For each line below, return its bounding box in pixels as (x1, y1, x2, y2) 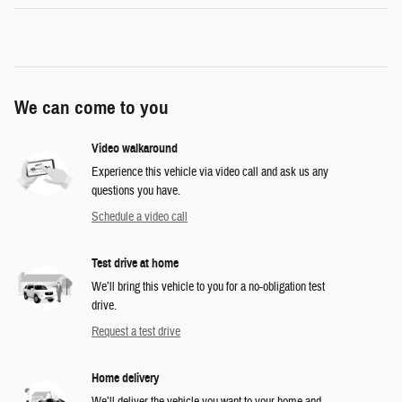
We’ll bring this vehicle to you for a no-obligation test (92, 279, 325, 296)
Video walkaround (92, 141, 178, 157)
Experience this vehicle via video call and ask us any (92, 164, 328, 181)
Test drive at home (92, 256, 179, 272)
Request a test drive (92, 324, 180, 341)
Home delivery (92, 371, 159, 387)
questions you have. (92, 183, 180, 200)
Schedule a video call (92, 209, 188, 226)
